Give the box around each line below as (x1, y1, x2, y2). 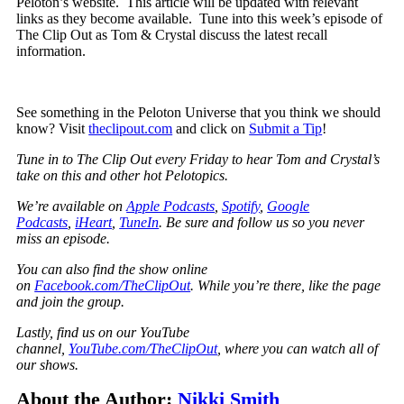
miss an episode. (16, 231, 111, 246)
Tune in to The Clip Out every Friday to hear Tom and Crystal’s (16, 151, 381, 167)
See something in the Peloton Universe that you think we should (16, 105, 381, 120)
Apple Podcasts (126, 198, 216, 214)
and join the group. (16, 294, 125, 309)
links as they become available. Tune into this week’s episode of (16, 11, 383, 26)
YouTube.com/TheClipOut (69, 341, 218, 356)
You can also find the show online (16, 262, 208, 277)
